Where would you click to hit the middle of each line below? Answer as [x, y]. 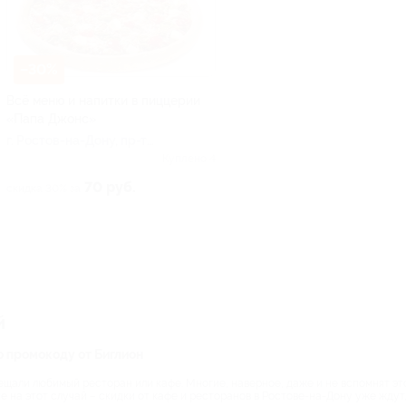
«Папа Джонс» [51, 118]
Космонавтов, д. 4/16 [72, 158]
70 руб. [110, 187]
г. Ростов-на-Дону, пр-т [77, 140]
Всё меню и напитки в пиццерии [103, 100]
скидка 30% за [43, 188]
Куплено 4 [189, 158]
